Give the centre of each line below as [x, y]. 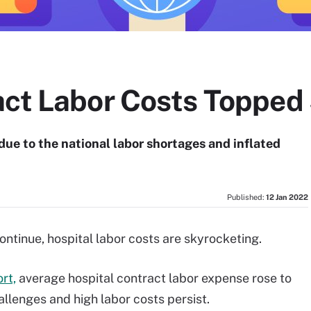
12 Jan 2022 [287, 197]
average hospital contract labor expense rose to [154, 278]
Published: [246, 197]
